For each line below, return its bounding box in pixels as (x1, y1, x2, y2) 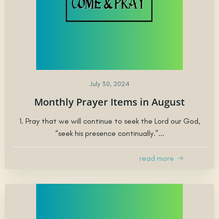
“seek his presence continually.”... (55, 128, 164, 138)
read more (139, 153, 174, 163)
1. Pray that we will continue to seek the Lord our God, (19, 116, 200, 126)
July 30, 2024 (89, 79, 130, 88)
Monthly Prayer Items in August (34, 95, 185, 109)
